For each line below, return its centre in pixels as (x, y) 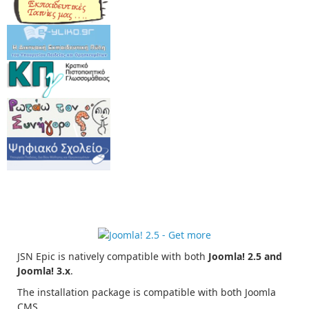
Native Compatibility (63, 201)
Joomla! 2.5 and (245, 257)
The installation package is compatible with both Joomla (147, 292)
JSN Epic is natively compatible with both (113, 257)
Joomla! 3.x (44, 271)
